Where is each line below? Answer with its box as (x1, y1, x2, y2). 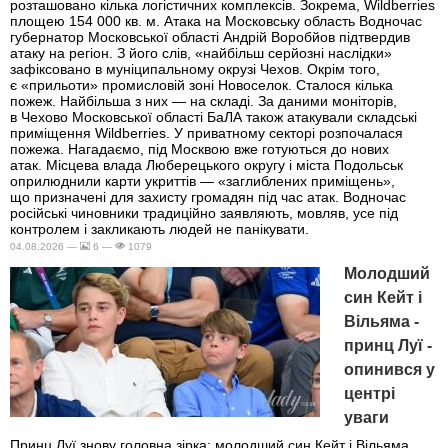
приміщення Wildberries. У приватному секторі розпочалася (10, 124, 403, 141)
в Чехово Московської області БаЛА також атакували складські (10, 108, 417, 125)
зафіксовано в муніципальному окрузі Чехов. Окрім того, (10, 60, 380, 77)
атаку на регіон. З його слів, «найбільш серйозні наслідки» (10, 44, 392, 61)
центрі (344, 384, 395, 402)
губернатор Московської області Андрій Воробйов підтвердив (10, 28, 410, 45)
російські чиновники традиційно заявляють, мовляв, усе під (10, 204, 398, 221)
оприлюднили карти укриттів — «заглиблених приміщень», (10, 172, 395, 189)
